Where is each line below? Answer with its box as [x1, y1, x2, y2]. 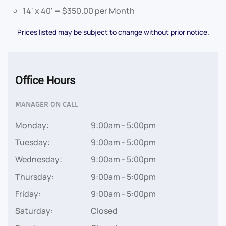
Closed [91, 205, 118, 216]
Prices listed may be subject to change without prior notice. [17, 27, 209, 37]
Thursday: [15, 171, 54, 182]
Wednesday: [15, 153, 62, 165]
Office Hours [15, 72, 75, 89]
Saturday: [15, 205, 53, 216]
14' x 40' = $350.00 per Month [23, 5, 135, 16]
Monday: [15, 119, 49, 131]
